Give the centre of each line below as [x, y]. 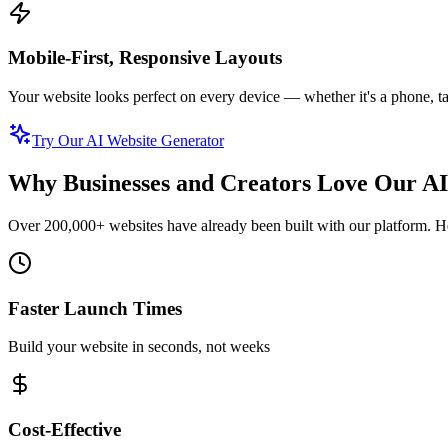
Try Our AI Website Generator [128, 141]
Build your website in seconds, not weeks [139, 347]
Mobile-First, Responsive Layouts [145, 58]
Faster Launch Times [95, 308]
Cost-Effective [64, 430]
